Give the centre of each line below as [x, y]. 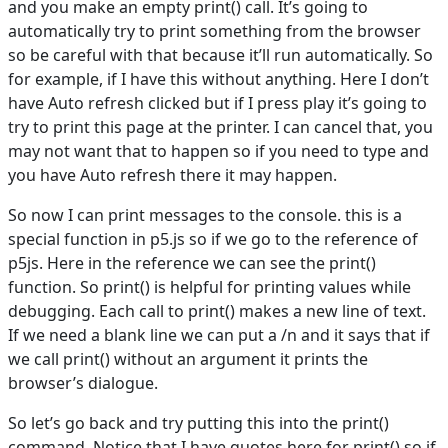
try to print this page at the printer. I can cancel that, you [220, 127]
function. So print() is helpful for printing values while [209, 287]
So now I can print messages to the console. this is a [205, 215]
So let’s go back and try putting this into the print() [198, 423]
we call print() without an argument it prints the [188, 359]
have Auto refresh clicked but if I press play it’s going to [217, 103]
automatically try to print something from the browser [214, 31]
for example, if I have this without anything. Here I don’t [218, 79]
